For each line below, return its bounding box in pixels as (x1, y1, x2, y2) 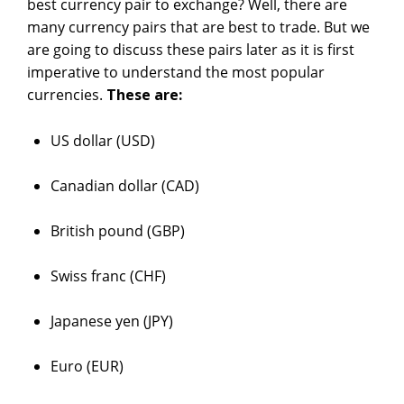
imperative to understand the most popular (26, 62, 325, 83)
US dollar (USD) (50, 131, 155, 151)
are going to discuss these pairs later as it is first (26, 40, 354, 60)
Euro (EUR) (50, 356, 124, 377)
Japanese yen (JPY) (50, 311, 173, 332)
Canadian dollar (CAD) (50, 176, 199, 197)
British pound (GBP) (50, 221, 185, 242)
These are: (106, 85, 182, 106)
